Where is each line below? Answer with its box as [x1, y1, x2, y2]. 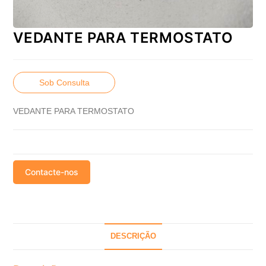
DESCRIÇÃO [110, 232, 156, 241]
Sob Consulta [39, 78, 90, 88]
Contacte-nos [25, 167, 79, 178]
